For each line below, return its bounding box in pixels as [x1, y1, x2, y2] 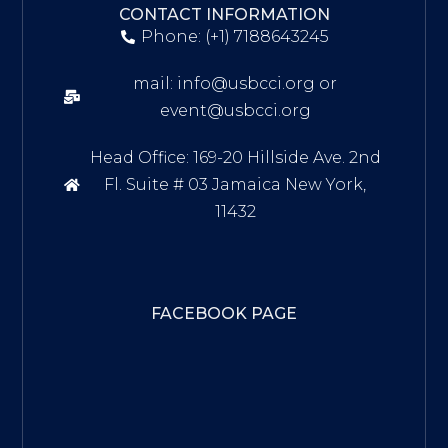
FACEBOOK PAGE [151, 303, 297, 323]
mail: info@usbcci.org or [133, 74, 338, 94]
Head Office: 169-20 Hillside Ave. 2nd [89, 148, 381, 168]
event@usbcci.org [159, 101, 311, 121]
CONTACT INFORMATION [118, 5, 330, 25]
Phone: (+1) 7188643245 [141, 27, 330, 47]
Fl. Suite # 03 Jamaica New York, [104, 175, 367, 195]
